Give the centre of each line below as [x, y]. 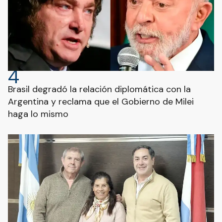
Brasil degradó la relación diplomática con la [99, 89]
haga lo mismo [38, 114]
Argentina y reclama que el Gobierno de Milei [101, 102]
